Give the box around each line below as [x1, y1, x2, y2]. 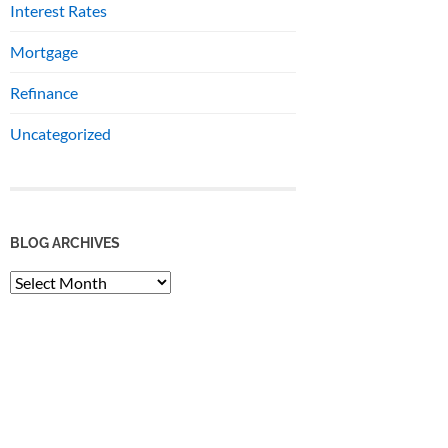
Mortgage [10, 42, 78, 62]
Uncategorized [10, 124, 111, 144]
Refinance [10, 83, 78, 103]
